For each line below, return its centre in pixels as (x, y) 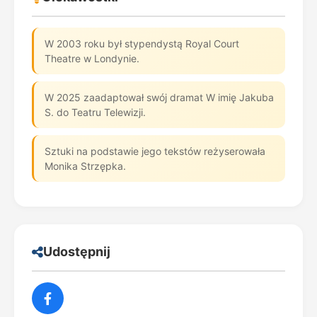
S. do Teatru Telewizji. (95, 112)
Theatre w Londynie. (92, 58)
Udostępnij (77, 252)
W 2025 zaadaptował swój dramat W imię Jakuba (159, 97)
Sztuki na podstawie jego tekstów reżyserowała (155, 151)
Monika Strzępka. (85, 166)
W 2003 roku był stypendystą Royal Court (142, 44)
